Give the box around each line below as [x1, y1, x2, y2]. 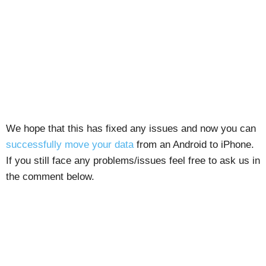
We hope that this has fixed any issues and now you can [6, 122, 256, 134]
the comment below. [6, 170, 94, 182]
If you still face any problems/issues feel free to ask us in [6, 154, 260, 166]
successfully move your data [6, 138, 134, 150]
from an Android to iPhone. [134, 138, 254, 150]
